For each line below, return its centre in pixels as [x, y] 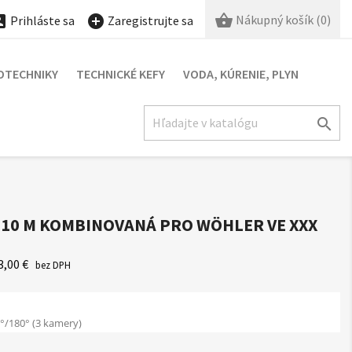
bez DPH [51, 265]
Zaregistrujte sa [150, 20]
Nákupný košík [274, 20]
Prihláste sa [42, 20]
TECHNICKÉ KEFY [121, 74]
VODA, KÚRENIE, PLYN [241, 74]
